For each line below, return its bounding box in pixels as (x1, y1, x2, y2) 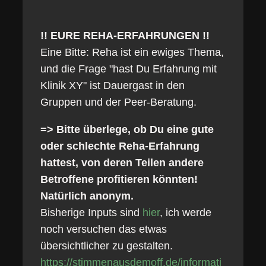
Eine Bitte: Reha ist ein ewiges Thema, (40, 46, 224, 58)
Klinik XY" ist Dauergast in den (40, 80, 185, 91)
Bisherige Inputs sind (40, 207, 142, 218)
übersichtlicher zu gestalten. (40, 240, 173, 252)
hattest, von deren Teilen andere (40, 157, 204, 169)
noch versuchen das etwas (40, 223, 167, 235)
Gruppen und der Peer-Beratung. (40, 96, 197, 108)
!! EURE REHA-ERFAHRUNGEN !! (40, 30, 210, 42)
